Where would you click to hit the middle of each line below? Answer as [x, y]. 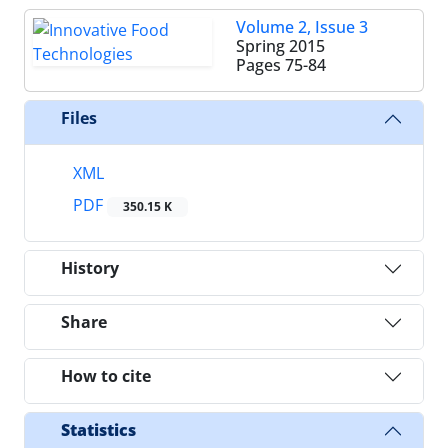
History [90, 268]
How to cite [106, 376]
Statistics [98, 430]
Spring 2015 [280, 45]
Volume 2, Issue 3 [302, 26]
